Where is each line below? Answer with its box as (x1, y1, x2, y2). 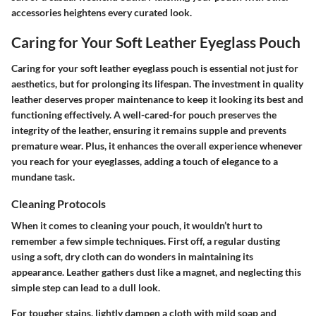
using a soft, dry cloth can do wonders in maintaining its (11, 250, 253, 263)
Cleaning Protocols (11, 197, 106, 211)
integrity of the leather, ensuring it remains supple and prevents (11, 124, 286, 137)
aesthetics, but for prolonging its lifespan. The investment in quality (11, 78, 303, 90)
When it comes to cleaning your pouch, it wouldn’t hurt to (11, 219, 262, 232)
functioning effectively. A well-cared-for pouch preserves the (11, 109, 276, 121)
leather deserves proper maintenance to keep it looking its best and (11, 93, 303, 106)
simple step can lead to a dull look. (11, 281, 160, 294)
